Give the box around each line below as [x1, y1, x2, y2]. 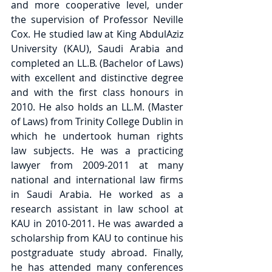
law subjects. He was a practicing [11, 144, 183, 157]
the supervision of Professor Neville [11, 13, 183, 26]
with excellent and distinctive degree [11, 71, 183, 84]
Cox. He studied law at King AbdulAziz [11, 27, 183, 41]
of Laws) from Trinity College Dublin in [11, 115, 183, 128]
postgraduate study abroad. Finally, [11, 246, 183, 259]
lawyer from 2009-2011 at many [11, 158, 183, 172]
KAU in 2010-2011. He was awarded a [11, 217, 183, 230]
